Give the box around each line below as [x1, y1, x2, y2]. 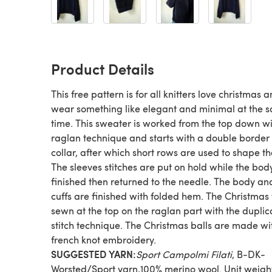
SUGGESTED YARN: [51, 247, 136, 261]
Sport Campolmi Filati [136, 248, 232, 260]
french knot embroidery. [51, 233, 156, 246]
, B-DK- [232, 248, 265, 260]
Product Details [51, 58, 154, 79]
